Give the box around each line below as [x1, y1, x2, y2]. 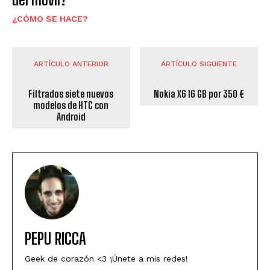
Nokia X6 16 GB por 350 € [154, 88, 245, 100]
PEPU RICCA [25, 229, 86, 249]
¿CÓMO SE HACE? [12, 14, 88, 24]
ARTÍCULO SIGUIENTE [161, 60, 237, 69]
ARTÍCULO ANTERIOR [33, 60, 108, 69]
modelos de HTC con [33, 99, 109, 111]
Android [56, 111, 86, 123]
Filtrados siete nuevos [28, 88, 114, 100]
